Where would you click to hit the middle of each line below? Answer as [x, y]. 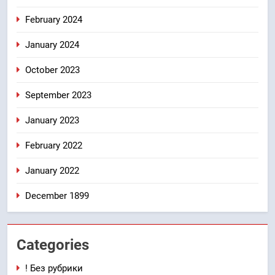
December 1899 [57, 196]
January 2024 [52, 45]
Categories [53, 245]
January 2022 [52, 170]
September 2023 [58, 95]
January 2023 [52, 120]
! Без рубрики [54, 268]
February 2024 [54, 19]
